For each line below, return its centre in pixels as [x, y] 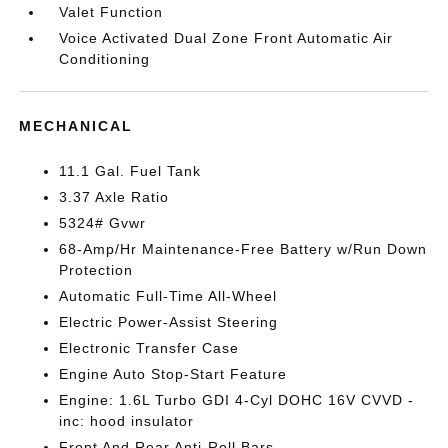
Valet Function [111, 12]
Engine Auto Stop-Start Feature [173, 374]
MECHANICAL [76, 126]
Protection [96, 270]
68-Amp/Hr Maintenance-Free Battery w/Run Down [243, 249]
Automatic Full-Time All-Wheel [168, 296]
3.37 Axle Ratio [114, 197]
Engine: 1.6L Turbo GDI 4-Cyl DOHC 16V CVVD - [237, 400]
